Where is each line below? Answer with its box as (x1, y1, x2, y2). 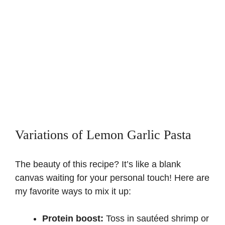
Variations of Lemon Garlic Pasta (15, 128, 191, 143)
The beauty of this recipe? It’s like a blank (15, 159, 181, 170)
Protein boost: (42, 213, 103, 224)
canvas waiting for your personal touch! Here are (15, 173, 209, 183)
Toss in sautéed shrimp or (103, 213, 209, 224)
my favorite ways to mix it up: (15, 186, 131, 197)
